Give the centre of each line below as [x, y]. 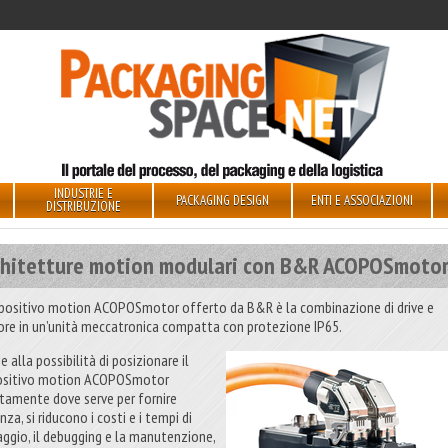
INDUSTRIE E [83, 193]
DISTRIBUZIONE [83, 206]
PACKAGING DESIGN [223, 200]
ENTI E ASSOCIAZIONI [361, 200]
